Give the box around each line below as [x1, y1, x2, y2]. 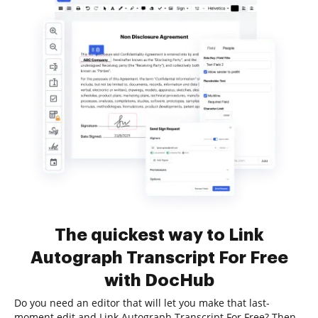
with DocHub [104, 272, 214, 289]
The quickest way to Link [54, 226, 264, 243]
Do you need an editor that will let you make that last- [14, 296, 270, 309]
